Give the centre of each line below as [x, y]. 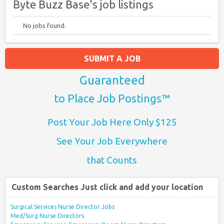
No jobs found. [44, 25]
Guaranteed [112, 80]
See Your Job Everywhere [112, 141]
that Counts [112, 160]
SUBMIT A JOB [112, 58]
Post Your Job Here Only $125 [112, 122]
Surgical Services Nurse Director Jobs [62, 206]
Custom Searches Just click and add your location [107, 187]
